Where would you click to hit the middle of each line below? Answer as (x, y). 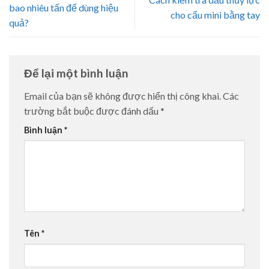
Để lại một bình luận (77, 73)
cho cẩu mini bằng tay (215, 15)
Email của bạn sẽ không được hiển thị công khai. (122, 95)
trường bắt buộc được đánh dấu (92, 110)
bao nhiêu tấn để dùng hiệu (64, 7)
